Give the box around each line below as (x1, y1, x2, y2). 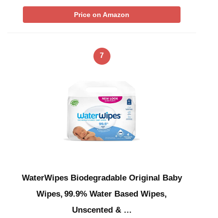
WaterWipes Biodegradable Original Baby (21, 173, 182, 182)
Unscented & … (72, 205, 132, 215)
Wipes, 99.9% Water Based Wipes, (36, 189, 167, 199)
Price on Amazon (74, 11, 129, 19)
